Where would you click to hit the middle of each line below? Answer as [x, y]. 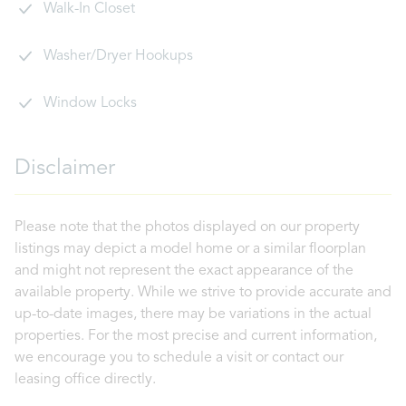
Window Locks [90, 103]
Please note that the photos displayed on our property [187, 227]
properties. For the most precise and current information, [196, 336]
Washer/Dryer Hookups [118, 56]
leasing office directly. [85, 380]
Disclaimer [65, 169]
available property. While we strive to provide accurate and [203, 293]
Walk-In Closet [89, 9]
